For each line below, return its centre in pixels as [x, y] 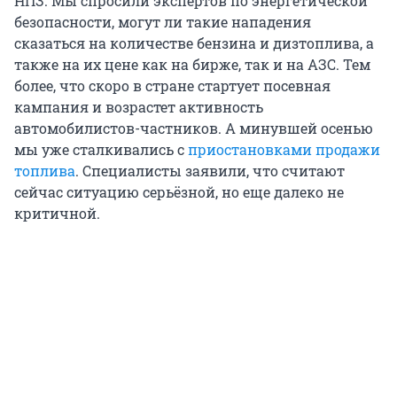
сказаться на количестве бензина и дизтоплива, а [194, 43]
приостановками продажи [284, 150]
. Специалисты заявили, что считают [210, 171]
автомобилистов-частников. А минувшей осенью [194, 128]
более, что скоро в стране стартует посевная [172, 86]
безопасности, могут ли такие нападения [163, 22]
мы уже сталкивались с [101, 150]
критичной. [57, 214]
